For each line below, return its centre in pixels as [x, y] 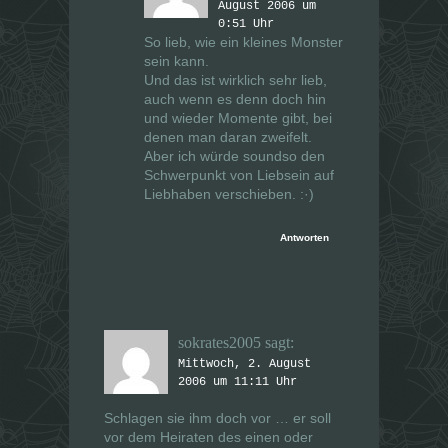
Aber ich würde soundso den [234, 156]
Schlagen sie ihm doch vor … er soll [217, 418]
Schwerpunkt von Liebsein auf [239, 175]
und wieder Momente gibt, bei [238, 118]
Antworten [304, 238]
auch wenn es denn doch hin [235, 99]
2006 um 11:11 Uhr [237, 382]
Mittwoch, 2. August [244, 364]
